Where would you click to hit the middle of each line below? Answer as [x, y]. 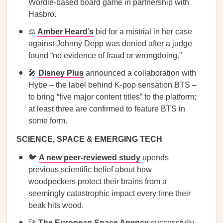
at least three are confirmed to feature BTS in [107, 109]
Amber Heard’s [65, 32]
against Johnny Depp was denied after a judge [110, 44]
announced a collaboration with [140, 73]
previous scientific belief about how [90, 169]
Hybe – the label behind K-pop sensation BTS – [112, 85]
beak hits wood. [56, 205]
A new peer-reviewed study [90, 158]
